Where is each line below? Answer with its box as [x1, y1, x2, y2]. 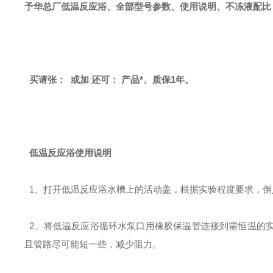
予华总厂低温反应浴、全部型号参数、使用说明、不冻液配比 [24, 1, 271, 12]
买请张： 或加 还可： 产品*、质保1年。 [24, 74, 194, 85]
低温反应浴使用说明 [24, 147, 112, 158]
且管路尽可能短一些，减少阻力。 [24, 239, 161, 249]
